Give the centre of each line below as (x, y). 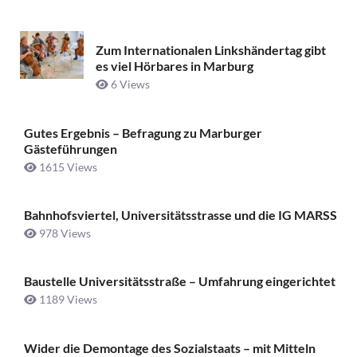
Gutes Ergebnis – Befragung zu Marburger (143, 132)
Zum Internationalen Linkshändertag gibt (211, 50)
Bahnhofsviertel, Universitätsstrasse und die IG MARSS (180, 215)
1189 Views (67, 300)
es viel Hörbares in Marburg (175, 66)
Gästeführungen (71, 148)
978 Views (64, 233)
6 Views (129, 84)
